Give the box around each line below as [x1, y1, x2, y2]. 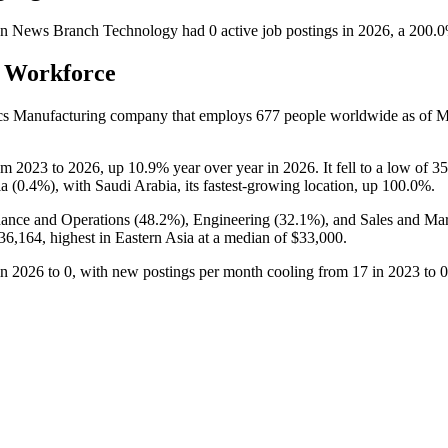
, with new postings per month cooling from [72, 262, 352, 280]
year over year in [169, 158, 283, 176]
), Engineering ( [180, 210, 279, 228]
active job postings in [217, 21, 358, 39]
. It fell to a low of [315, 158, 432, 176]
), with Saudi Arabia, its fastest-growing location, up [50, 176, 382, 194]
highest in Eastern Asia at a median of [46, 228, 291, 246]
